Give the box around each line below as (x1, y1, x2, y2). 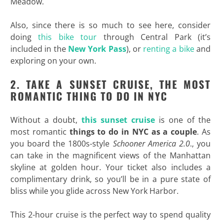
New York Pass (68, 43, 126, 54)
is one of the (155, 114, 211, 125)
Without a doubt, (10, 114, 81, 125)
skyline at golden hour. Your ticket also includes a (10, 161, 211, 173)
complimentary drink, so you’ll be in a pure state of (10, 173, 211, 184)
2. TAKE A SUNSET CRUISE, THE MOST (10, 76, 211, 92)
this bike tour (38, 31, 97, 42)
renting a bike (143, 43, 194, 54)
